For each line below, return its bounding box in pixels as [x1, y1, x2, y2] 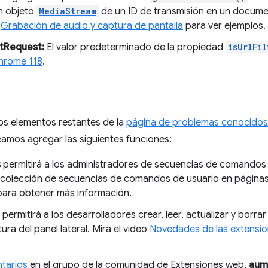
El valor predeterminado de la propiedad [44, 41, 226, 53]
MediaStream [39, 5, 96, 17]
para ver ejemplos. [183, 20, 266, 32]
